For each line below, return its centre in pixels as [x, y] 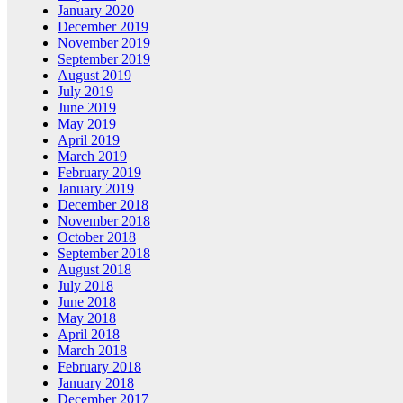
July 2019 [85, 91]
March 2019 [92, 156]
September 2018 [104, 253]
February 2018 [99, 367]
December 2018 [103, 205]
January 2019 [96, 188]
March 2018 [92, 350]
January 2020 [96, 10]
